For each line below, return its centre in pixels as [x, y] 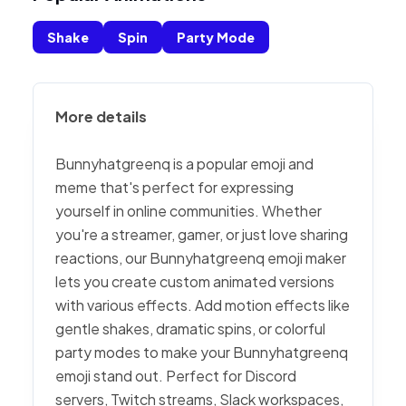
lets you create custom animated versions [195, 281]
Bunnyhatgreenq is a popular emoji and [184, 164]
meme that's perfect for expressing [174, 187]
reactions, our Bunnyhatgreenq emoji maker [201, 258]
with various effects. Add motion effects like [203, 305]
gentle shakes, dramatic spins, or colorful [190, 329]
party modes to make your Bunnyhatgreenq [202, 352]
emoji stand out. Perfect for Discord [176, 376]
